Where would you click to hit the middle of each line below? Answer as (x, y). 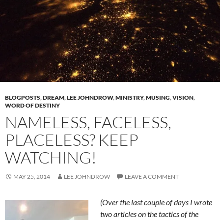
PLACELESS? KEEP (72, 140)
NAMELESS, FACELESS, (88, 122)
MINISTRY (129, 98)
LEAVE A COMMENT (152, 177)
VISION (183, 98)
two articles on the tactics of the (149, 214)
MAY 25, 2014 (32, 177)
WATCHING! (51, 158)
